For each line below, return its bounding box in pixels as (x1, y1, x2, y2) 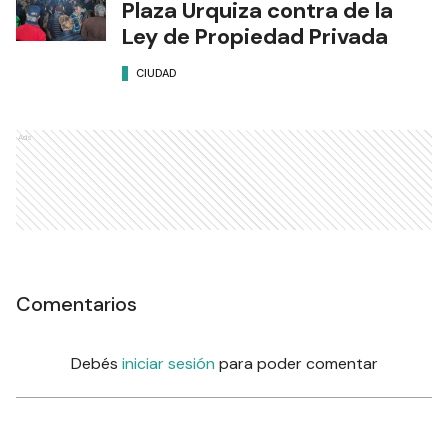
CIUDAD (136, 66, 177, 81)
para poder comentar (218, 352, 378, 374)
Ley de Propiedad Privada (122, 21, 388, 51)
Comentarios (16, 290, 137, 317)
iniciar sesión (121, 352, 215, 374)
